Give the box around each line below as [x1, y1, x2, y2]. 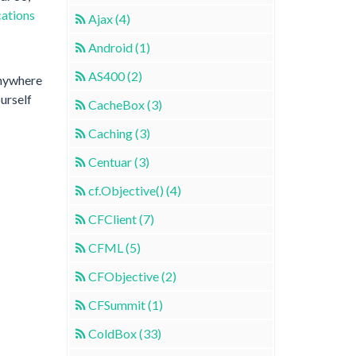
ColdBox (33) [87, 325, 161, 341]
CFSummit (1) [87, 296, 163, 312]
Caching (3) [87, 125, 150, 141]
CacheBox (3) [87, 96, 162, 112]
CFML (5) [87, 239, 141, 255]
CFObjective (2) [87, 268, 176, 284]
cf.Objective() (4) [87, 182, 181, 198]
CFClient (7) [87, 211, 154, 226]
